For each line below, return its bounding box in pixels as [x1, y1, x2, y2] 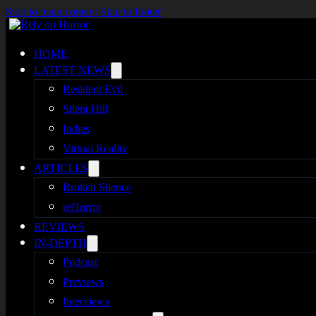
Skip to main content [6, 6, 97, 18]
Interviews [63, 296, 109, 308]
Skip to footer [100, 6, 161, 18]
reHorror [63, 201, 102, 213]
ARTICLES [34, 162, 88, 174]
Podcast [63, 256, 97, 268]
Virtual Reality [63, 142, 128, 154]
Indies [63, 123, 90, 135]
